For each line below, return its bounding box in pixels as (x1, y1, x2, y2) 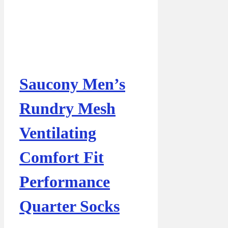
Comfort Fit (19, 148, 104, 166)
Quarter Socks (19, 196, 120, 215)
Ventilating (19, 123, 96, 142)
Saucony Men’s (19, 74, 125, 93)
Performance (19, 172, 110, 191)
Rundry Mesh (19, 99, 116, 118)
